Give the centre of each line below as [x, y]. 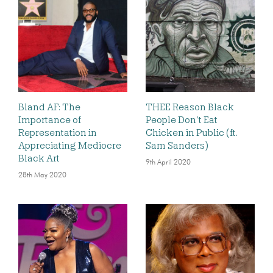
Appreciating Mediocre [70, 146]
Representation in [58, 133]
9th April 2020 [168, 163]
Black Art [39, 158]
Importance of [50, 120]
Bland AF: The [49, 107]
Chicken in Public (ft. [192, 133]
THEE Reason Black [190, 107]
